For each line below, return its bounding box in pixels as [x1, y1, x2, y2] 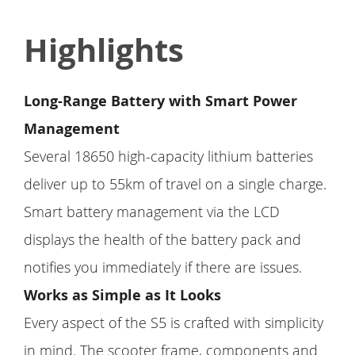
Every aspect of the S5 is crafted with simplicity [24, 312, 323, 332]
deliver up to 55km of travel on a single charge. [24, 174, 326, 193]
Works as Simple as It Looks [24, 284, 225, 305]
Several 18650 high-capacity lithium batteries [24, 146, 313, 166]
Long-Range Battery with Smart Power [24, 90, 297, 111]
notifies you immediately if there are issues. [24, 257, 302, 277]
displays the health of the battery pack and [24, 229, 301, 249]
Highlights [24, 27, 184, 72]
